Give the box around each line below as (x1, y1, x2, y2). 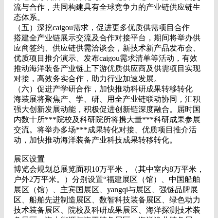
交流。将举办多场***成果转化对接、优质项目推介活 (14, 126, 197, 134)
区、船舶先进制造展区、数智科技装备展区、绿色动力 (14, 196, 200, 204)
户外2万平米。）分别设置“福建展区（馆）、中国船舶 (14, 175, 200, 183)
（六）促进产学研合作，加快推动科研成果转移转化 (14, 85, 193, 93)
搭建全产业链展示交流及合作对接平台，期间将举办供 (14, 34, 200, 42)
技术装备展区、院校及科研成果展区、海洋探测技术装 (14, 206, 200, 214)
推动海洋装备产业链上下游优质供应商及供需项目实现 (14, 64, 200, 73)
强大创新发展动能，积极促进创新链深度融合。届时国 (14, 105, 200, 113)
